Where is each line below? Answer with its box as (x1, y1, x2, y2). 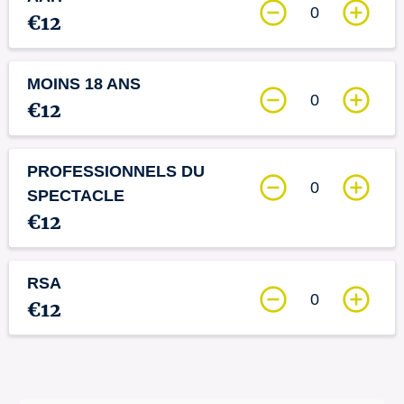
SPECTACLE (27, 187, 124, 205)
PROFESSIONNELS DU (27, 162, 205, 180)
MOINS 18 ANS (27, 75, 141, 93)
